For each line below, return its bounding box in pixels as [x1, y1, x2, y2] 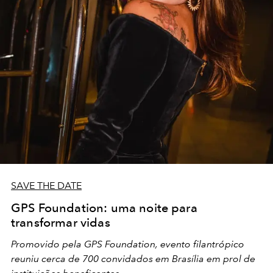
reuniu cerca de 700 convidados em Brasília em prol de [11, 253, 255, 265]
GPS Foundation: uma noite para [11, 200, 197, 216]
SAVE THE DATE [11, 180, 82, 192]
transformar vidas [11, 215, 110, 230]
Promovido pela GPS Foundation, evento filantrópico [11, 238, 244, 250]
